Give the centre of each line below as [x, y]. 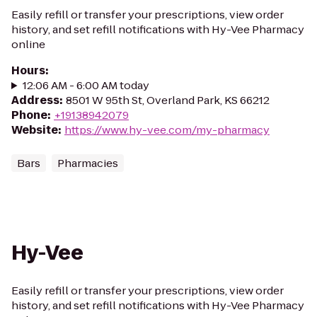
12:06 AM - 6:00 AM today [86, 85]
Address [35, 100]
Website [35, 130]
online [28, 44]
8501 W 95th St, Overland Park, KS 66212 [168, 100]
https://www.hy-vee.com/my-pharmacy [167, 130]
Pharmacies [88, 163]
